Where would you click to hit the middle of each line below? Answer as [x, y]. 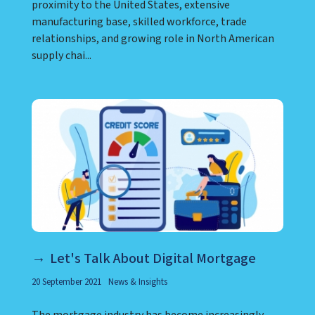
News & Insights [138, 282]
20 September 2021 [66, 282]
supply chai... [62, 56]
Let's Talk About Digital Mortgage [153, 258]
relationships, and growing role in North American [153, 39]
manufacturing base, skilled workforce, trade [139, 22]
